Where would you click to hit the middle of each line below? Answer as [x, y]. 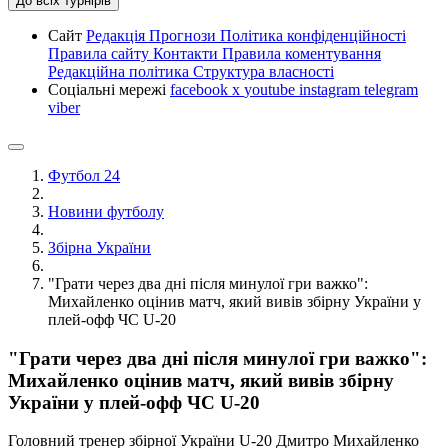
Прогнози [184, 35]
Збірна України [99, 247]
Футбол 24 [84, 175]
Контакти [187, 53]
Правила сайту [100, 53]
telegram [391, 89]
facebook [201, 89]
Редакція [117, 35]
